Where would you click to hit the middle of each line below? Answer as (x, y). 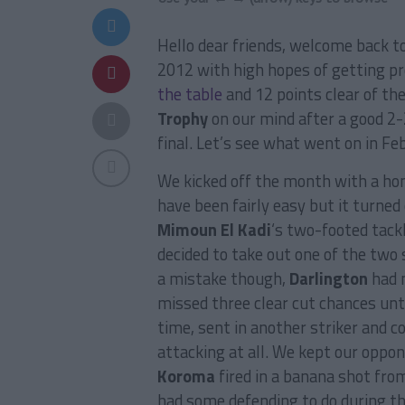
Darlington (329, 278)
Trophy (183, 118)
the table (190, 94)
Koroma (186, 376)
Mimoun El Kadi (214, 230)
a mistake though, (223, 278)
